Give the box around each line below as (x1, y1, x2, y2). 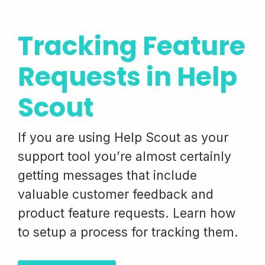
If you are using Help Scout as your (18, 130, 228, 145)
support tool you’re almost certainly (18, 148, 231, 164)
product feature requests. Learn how (18, 205, 235, 221)
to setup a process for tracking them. (18, 224, 238, 240)
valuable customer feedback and (18, 186, 214, 202)
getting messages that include (18, 167, 197, 183)
